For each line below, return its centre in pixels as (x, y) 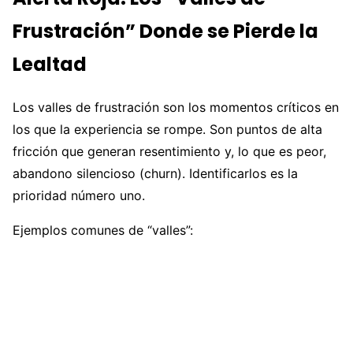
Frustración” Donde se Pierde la (165, 31)
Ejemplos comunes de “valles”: (103, 230)
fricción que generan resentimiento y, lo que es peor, (169, 152)
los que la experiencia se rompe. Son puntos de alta (167, 130)
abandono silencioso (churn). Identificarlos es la (155, 174)
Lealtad (50, 64)
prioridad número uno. (79, 196)
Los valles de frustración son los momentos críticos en (176, 108)
